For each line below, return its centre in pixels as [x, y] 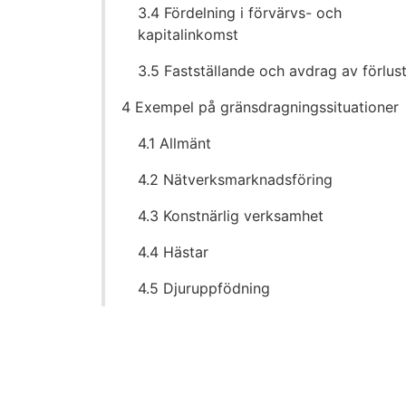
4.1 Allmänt [175, 144]
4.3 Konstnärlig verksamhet [231, 216]
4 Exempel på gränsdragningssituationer [261, 107]
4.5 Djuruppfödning [204, 289]
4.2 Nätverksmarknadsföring [236, 180]
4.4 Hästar [174, 252]
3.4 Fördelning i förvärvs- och [240, 13]
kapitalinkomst [188, 35]
